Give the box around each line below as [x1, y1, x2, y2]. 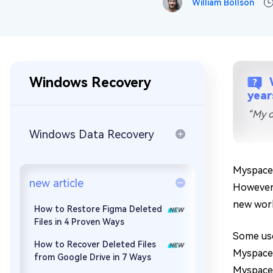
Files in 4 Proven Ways [34, 217, 124, 227]
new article [29, 177, 83, 190]
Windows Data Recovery [29, 128, 154, 141]
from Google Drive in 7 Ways [34, 252, 151, 262]
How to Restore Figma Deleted [34, 204, 162, 214]
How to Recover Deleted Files [34, 239, 156, 249]
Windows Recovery [29, 75, 151, 90]
